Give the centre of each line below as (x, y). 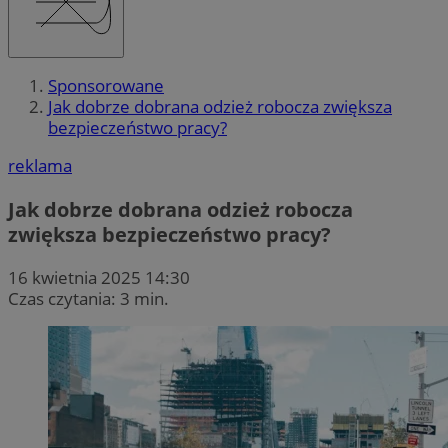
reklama (40, 166)
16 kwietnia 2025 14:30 (99, 277)
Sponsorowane (106, 86)
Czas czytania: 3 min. (88, 298)
